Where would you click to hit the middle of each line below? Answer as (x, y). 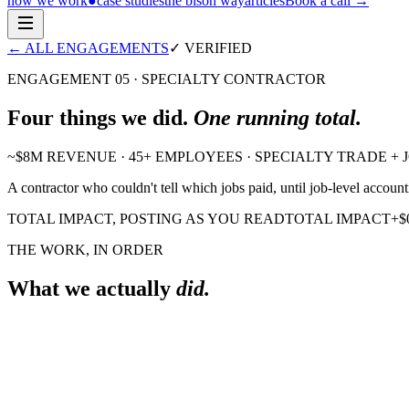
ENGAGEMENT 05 (68, 79)
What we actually (89, 288)
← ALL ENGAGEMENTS (88, 48)
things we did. (121, 117)
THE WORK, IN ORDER (85, 249)
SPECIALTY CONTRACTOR (234, 79)
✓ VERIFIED (210, 48)
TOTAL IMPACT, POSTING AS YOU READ (146, 218)
